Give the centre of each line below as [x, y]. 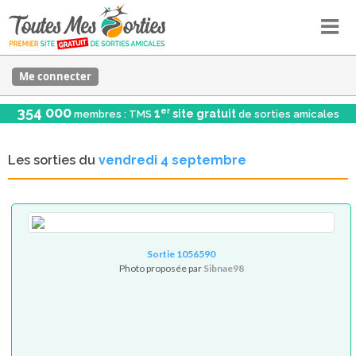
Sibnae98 [223, 268]
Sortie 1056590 [182, 254]
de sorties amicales [288, 114]
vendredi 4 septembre [172, 160]
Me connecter [55, 76]
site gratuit [203, 114]
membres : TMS [113, 114]
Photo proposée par [161, 268]
